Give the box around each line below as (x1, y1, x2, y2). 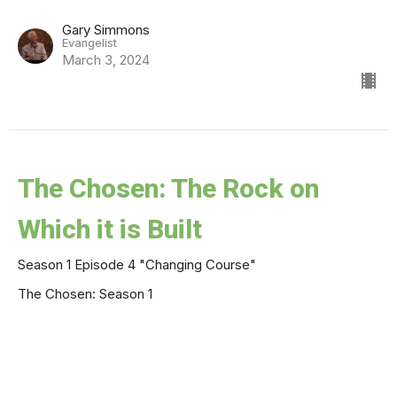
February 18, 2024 (62, 349, 168, 367)
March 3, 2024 (62, 51, 150, 68)
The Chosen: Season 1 (18, 284, 152, 302)
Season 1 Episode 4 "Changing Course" (18, 255, 256, 273)
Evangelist (62, 35, 117, 50)
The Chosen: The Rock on (18, 172, 319, 204)
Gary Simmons (62, 20, 150, 38)
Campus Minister (62, 334, 152, 348)
